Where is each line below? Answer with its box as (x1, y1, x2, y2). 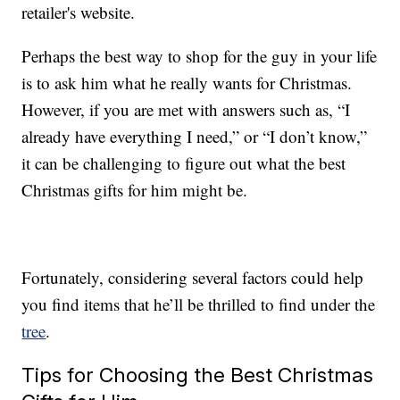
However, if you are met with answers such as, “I (21, 98, 351, 121)
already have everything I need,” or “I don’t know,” (21, 125, 368, 148)
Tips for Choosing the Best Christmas (21, 362, 374, 387)
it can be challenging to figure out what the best (21, 152, 346, 175)
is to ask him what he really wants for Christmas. (21, 71, 353, 95)
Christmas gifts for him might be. (21, 179, 248, 202)
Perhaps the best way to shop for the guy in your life (21, 45, 378, 68)
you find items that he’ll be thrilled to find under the (21, 293, 376, 316)
